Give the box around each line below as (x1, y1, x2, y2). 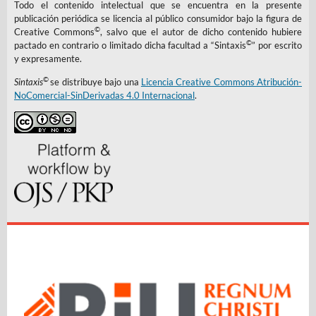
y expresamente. (13, 53, 82, 65)
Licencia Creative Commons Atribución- (140, 75, 303, 87)
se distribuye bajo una (50, 75, 141, 87)
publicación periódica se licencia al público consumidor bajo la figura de (13, 13, 303, 25)
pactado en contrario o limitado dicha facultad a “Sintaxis (13, 39, 247, 51)
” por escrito (252, 39, 303, 51)
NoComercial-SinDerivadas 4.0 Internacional (13, 89, 195, 101)
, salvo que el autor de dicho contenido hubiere (100, 26, 303, 38)
